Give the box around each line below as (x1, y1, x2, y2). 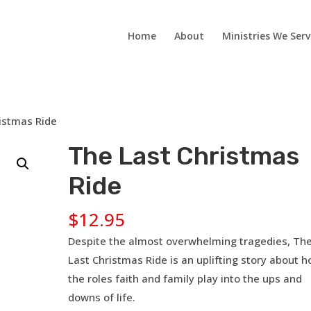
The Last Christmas (68, 141, 300, 171)
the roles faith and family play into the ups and (68, 271, 303, 285)
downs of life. (68, 290, 136, 304)
